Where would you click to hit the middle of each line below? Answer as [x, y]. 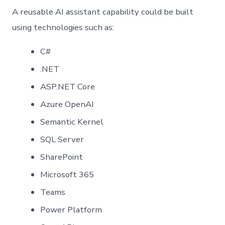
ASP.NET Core [68, 87]
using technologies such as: [63, 28]
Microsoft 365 [67, 175]
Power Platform [71, 210]
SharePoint [62, 157]
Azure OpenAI [67, 104]
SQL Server [62, 139]
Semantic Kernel [72, 122]
